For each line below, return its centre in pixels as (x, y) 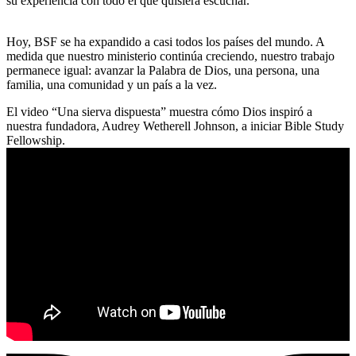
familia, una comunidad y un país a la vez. (112, 84)
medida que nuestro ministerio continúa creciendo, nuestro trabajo (170, 56)
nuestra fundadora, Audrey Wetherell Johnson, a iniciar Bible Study (175, 126)
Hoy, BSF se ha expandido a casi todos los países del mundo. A (165, 41)
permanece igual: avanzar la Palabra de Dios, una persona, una (163, 70)
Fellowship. (36, 140)
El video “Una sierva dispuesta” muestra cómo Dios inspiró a (159, 111)
